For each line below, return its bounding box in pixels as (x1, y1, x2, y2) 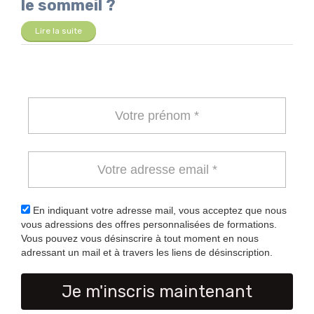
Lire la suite (35, 26, 82, 36)
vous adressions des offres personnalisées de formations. (21, 219, 277, 231)
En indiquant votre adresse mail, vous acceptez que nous (30, 205, 287, 217)
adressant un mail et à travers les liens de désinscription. (21, 247, 273, 259)
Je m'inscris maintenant (62, 282, 252, 302)
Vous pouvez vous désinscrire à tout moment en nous (21, 233, 259, 245)
